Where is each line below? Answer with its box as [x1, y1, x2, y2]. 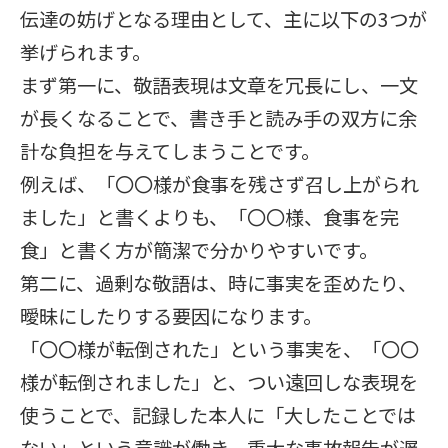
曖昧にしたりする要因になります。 [20, 302, 322, 330]
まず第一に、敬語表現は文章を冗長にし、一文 [20, 71, 418, 99]
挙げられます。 [20, 38, 151, 66]
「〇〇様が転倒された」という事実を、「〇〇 [20, 335, 419, 363]
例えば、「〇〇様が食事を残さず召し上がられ [20, 170, 419, 198]
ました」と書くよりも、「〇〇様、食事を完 [20, 203, 399, 231]
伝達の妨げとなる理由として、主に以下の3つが [20, 5, 427, 33]
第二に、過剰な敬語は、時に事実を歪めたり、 [20, 269, 417, 297]
